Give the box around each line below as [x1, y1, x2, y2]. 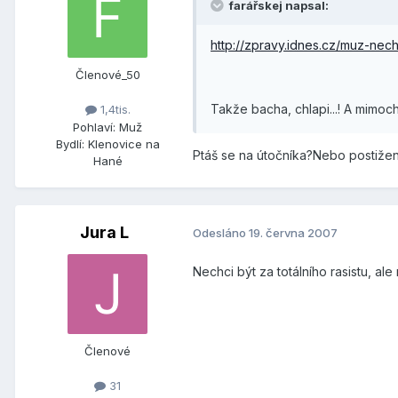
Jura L [79, 222, 129, 242]
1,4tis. [96, 102, 131, 117]
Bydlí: [55, 136, 84, 151]
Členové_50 [75, 68, 140, 83]
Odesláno [193, 226, 249, 241]
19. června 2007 [249, 226, 338, 241]
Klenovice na [87, 136, 160, 151]
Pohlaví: [73, 119, 115, 134]
